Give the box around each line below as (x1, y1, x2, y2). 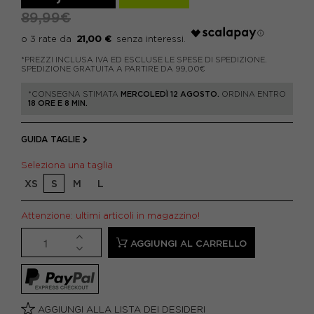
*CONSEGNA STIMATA (28, 90, 121, 98)
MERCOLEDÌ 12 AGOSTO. (121, 90, 219, 98)
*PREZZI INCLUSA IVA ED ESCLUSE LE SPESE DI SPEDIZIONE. (21, 55, 267, 64)
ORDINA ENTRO (219, 90, 286, 98)
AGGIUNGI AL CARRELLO (130, 238, 247, 249)
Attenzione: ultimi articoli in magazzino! (21, 210, 200, 221)
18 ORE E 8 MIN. (28, 99, 88, 107)
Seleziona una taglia (21, 160, 118, 170)
